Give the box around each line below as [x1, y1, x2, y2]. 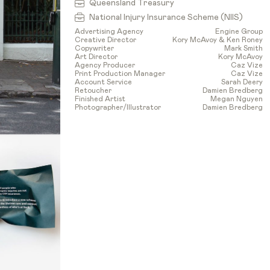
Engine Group [215, 27, 263, 35]
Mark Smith [224, 44, 263, 52]
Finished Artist [75, 95, 125, 102]
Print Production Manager [75, 69, 165, 77]
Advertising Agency [75, 27, 143, 35]
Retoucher [75, 86, 111, 94]
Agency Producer [75, 61, 135, 69]
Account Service [75, 78, 132, 86]
